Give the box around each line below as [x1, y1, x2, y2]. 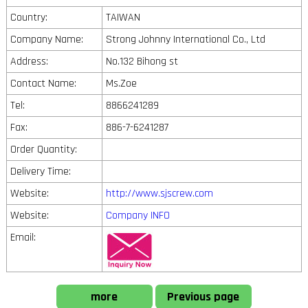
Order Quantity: [10, 142, 77, 157]
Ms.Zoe [105, 76, 137, 91]
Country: [10, 10, 47, 25]
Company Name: [10, 32, 83, 47]
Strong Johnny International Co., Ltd [105, 32, 265, 47]
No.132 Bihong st [105, 54, 178, 69]
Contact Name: [10, 76, 76, 91]
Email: [10, 230, 36, 245]
